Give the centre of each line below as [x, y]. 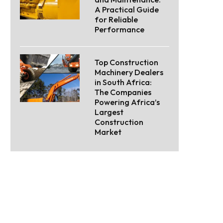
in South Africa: [123, 82]
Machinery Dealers [129, 72]
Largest [109, 112]
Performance [119, 30]
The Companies [123, 92]
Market [108, 132]
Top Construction [126, 62]
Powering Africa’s [127, 102]
